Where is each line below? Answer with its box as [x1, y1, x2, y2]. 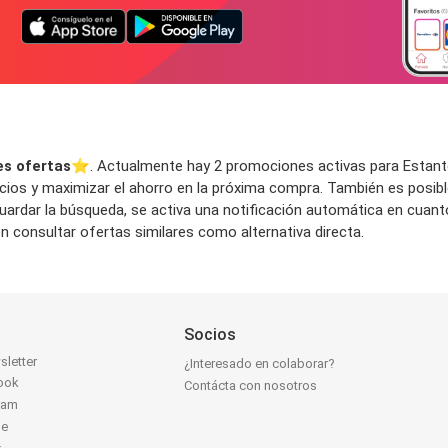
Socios [184, 325, 237, 345]
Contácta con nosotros [184, 378, 318, 394]
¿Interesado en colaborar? [184, 356, 336, 372]
